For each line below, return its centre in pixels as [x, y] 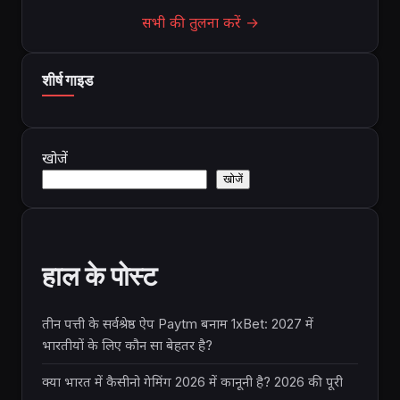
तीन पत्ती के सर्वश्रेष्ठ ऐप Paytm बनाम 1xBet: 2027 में [178, 324]
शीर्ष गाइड [67, 80]
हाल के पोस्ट [100, 274]
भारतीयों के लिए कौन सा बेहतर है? [127, 345]
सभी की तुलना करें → [200, 23]
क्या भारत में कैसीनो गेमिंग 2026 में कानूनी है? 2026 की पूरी [192, 382]
